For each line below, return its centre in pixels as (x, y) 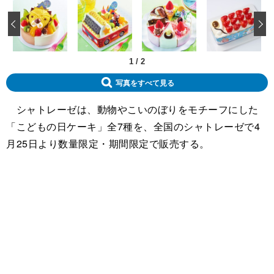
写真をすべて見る (145, 83)
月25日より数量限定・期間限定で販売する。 (108, 144)
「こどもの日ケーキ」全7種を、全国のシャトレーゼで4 (133, 127)
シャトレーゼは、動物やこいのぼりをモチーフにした (132, 109)
